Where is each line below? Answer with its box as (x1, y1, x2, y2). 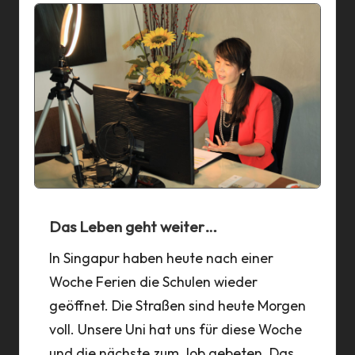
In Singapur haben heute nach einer (48, 249, 273, 268)
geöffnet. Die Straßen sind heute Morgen (48, 296, 306, 315)
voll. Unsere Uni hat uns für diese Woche (48, 320, 302, 339)
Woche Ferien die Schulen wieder (48, 273, 258, 292)
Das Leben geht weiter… (48, 217, 217, 237)
